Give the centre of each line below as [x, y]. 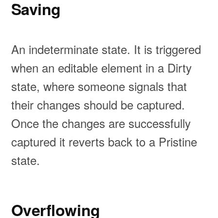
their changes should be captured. [98, 105]
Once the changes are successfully [101, 123]
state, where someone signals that [99, 86]
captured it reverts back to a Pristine [104, 142]
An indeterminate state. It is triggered [106, 49]
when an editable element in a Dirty [101, 68]
